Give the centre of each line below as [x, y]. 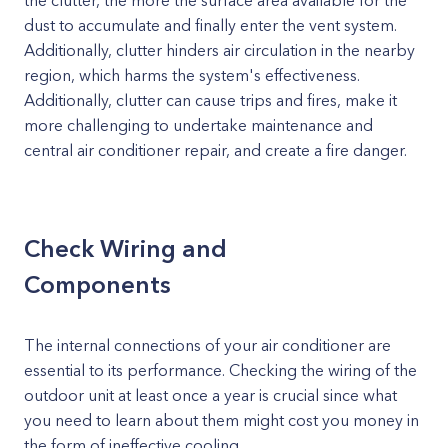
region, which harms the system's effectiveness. [192, 75]
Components [97, 284]
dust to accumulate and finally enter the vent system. [210, 25]
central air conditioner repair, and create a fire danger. [215, 150]
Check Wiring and [125, 248]
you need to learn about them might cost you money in [221, 420]
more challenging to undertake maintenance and [198, 125]
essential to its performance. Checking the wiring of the [220, 370]
